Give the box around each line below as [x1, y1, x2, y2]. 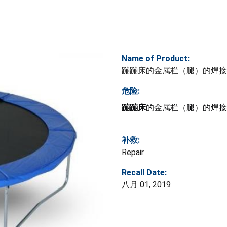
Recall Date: [122, 167, 167, 177]
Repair [122, 147, 144, 157]
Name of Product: [122, 53, 190, 63]
